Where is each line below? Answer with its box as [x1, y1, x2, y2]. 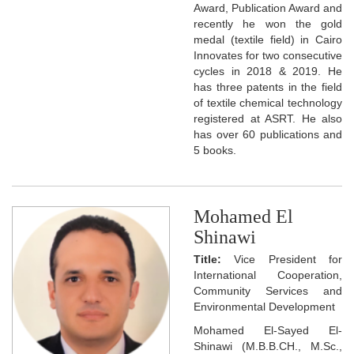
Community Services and [194, 284, 342, 297]
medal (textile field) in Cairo [194, 32, 342, 46]
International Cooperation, [194, 268, 342, 281]
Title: [194, 252, 221, 265]
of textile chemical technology [194, 96, 342, 109]
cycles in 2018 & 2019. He [194, 64, 342, 77]
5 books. [194, 143, 236, 156]
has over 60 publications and [194, 127, 342, 141]
